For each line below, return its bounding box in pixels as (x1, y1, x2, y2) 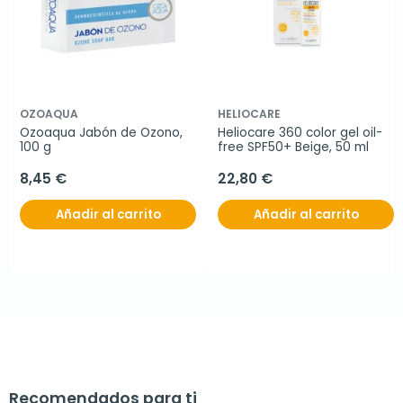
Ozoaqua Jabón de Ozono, (20, 124, 183, 142)
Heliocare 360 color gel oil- (218, 124, 382, 142)
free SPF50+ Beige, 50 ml (218, 139, 369, 157)
